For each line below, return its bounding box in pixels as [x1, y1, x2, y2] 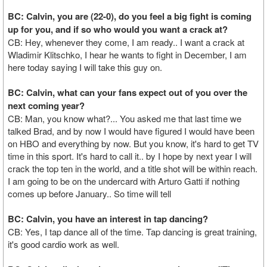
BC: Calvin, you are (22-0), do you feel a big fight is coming [8, 10, 252, 23]
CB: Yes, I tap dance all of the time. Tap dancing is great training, [8, 225, 257, 238]
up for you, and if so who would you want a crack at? [8, 23, 228, 36]
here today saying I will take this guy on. [8, 61, 162, 73]
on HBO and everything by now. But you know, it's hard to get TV [8, 137, 259, 150]
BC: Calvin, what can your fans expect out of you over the [8, 86, 247, 99]
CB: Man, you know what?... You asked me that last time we [8, 112, 241, 125]
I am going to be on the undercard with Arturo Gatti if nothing [8, 175, 240, 187]
